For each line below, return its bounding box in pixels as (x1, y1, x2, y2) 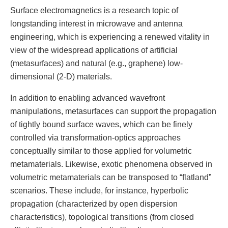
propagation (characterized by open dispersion (10, 199, 178, 209)
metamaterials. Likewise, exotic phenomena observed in (10, 159, 212, 169)
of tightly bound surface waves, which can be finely (10, 120, 192, 129)
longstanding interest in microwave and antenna (10, 19, 183, 28)
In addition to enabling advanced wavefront (10, 93, 165, 103)
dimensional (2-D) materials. (10, 72, 112, 81)
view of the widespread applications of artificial (10, 45, 178, 55)
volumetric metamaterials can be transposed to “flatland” (10, 173, 211, 182)
